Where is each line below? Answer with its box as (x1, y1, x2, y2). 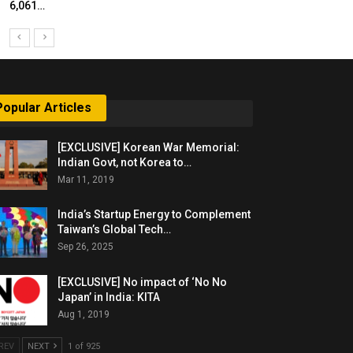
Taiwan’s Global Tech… (58, 223, 172, 236)
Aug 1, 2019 (58, 308, 110, 320)
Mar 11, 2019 (58, 173, 115, 185)
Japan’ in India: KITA (58, 290, 161, 303)
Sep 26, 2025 (58, 241, 114, 253)
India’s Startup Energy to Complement (58, 208, 251, 221)
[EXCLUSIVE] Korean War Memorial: (58, 140, 240, 154)
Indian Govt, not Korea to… (58, 155, 192, 169)
